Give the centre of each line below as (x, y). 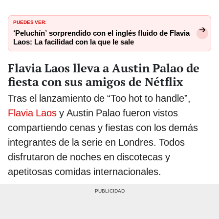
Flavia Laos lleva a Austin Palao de (104, 68)
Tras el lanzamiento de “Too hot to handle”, (99, 98)
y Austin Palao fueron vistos (117, 113)
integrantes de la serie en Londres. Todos (96, 142)
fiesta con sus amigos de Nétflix (95, 81)
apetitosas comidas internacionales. (85, 171)
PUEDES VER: (30, 21)
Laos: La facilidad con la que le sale (74, 42)
